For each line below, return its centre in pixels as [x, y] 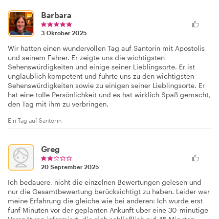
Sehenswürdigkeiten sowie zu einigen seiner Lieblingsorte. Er [106, 85]
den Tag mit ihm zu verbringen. [58, 104]
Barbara [56, 15]
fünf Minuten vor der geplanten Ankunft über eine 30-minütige [108, 210]
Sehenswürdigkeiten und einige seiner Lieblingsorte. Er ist [101, 66]
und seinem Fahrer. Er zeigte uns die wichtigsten [86, 57]
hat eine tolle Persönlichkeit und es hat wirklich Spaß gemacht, [109, 94]
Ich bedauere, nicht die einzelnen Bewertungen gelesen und [105, 182]
